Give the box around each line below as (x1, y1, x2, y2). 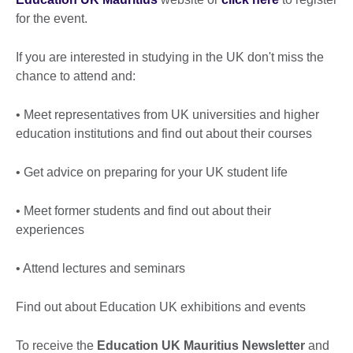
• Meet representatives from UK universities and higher (16, 108, 319, 122)
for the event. (16, 12, 94, 26)
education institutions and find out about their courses (16, 127, 315, 141)
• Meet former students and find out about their (16, 204, 271, 218)
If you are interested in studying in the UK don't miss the (16, 50, 324, 65)
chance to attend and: (16, 69, 136, 84)
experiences (16, 223, 84, 237)
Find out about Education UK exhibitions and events (16, 300, 306, 314)
